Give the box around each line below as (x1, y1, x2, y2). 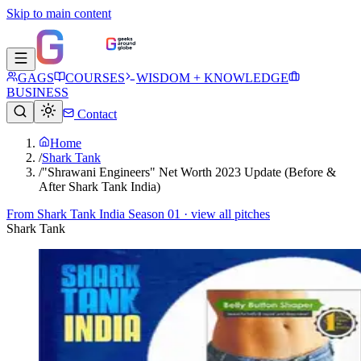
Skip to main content (6, 6, 111, 20)
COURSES (65, 71, 125, 85)
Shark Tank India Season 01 (37, 207, 180, 221)
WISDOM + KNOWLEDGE (136, 71, 288, 85)
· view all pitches (180, 207, 270, 221)
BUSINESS (6, 85, 68, 99)
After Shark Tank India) (39, 180, 160, 193)
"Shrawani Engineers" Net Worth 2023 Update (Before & (42, 165, 336, 179)
